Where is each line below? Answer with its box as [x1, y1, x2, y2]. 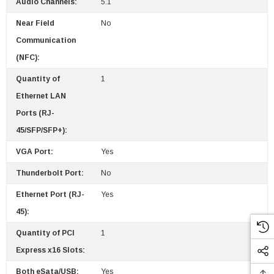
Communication [16, 36, 76, 45]
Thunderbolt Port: [16, 169, 84, 178]
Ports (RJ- [16, 109, 54, 118]
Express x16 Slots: [16, 246, 85, 255]
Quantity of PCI [16, 229, 75, 238]
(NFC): [16, 53, 40, 62]
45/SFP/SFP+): [16, 126, 67, 135]
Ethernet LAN [16, 92, 66, 101]
